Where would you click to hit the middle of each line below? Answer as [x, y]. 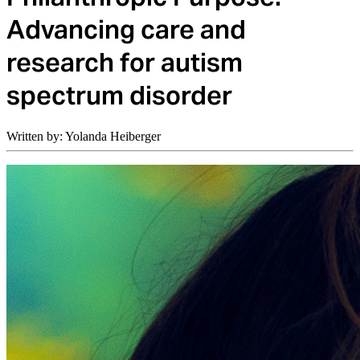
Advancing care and [126, 30]
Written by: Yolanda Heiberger [84, 136]
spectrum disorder [119, 96]
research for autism [125, 63]
